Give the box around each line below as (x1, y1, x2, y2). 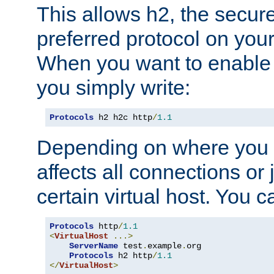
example (147, 240, 182, 251)
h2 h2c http (94, 112, 152, 122)
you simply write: (37, 75, 190, 99)
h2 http (113, 250, 152, 261)
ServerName (69, 240, 118, 251)
